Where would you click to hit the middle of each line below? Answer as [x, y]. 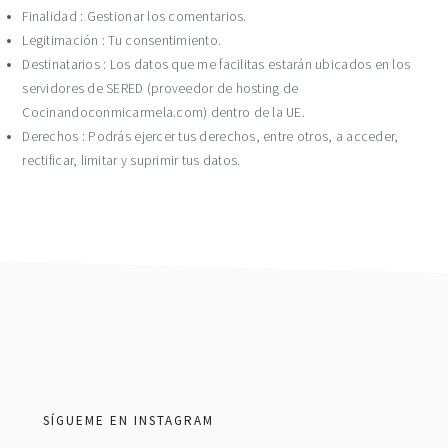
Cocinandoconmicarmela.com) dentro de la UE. [164, 112]
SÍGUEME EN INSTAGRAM [128, 420]
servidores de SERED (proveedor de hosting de [160, 88]
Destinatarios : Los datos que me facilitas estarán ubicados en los [216, 64]
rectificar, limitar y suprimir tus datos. [131, 160]
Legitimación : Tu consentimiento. [122, 40]
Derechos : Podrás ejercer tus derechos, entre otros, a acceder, [210, 136]
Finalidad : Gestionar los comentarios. [134, 16]
